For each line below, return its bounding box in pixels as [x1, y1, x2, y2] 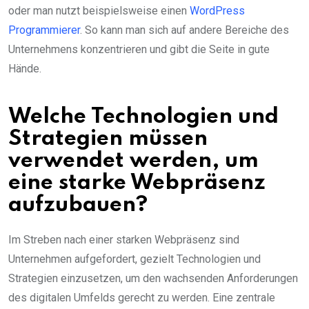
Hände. [8, 61, 41, 75]
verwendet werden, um [8, 150, 259, 172]
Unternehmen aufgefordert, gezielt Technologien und [8, 252, 261, 266]
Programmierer [8, 23, 80, 37]
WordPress [190, 3, 245, 17]
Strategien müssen [8, 128, 208, 150]
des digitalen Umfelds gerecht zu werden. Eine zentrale [8, 290, 275, 304]
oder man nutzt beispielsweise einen [8, 3, 190, 17]
